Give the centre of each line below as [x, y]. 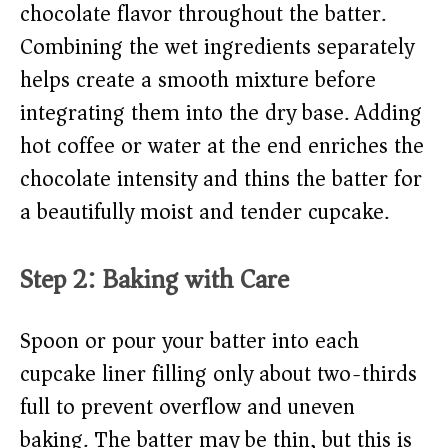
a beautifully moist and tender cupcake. [204, 211]
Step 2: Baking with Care [154, 279]
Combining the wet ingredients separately [217, 46]
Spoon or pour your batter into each [189, 340]
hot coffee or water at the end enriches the [222, 145]
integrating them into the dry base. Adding [221, 112]
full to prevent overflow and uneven [187, 406]
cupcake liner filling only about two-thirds [218, 373]
